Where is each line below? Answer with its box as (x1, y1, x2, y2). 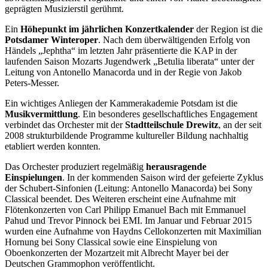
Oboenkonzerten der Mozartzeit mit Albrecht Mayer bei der (5, 248, 229, 258)
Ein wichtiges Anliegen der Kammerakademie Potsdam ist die (5, 98, 237, 109)
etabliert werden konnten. (5, 141, 100, 152)
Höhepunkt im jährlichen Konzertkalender (20, 24, 194, 35)
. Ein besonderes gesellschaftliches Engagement (78, 109, 257, 120)
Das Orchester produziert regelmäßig (5, 162, 146, 172)
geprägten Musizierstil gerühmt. (5, 4, 124, 14)
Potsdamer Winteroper (5, 35, 98, 45)
